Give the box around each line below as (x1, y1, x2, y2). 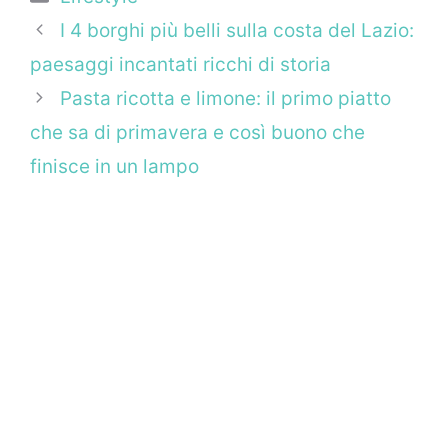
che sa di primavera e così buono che (30, 121, 365, 145)
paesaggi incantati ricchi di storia (30, 53, 331, 77)
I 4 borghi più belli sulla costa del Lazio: (60, 19, 415, 43)
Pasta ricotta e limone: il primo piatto (60, 87, 392, 111)
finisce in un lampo (30, 155, 199, 179)
